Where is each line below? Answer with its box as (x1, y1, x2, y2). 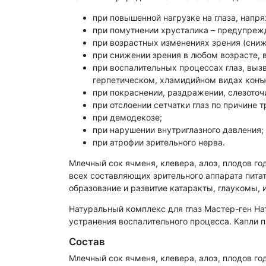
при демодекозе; (93, 112, 162, 123)
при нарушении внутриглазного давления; (93, 125, 264, 135)
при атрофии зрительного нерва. (93, 137, 225, 148)
